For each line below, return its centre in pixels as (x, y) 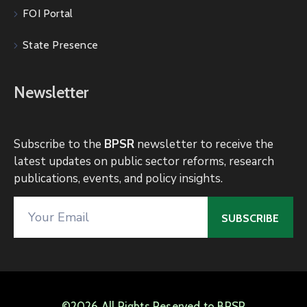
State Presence (61, 45)
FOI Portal (48, 13)
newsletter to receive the (204, 144)
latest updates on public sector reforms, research (144, 161)
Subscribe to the (59, 144)
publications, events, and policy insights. (118, 178)
